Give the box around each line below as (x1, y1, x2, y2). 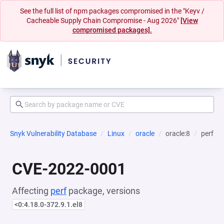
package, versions (66, 185, 140, 196)
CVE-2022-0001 (12, 159, 126, 178)
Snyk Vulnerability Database (10, 129, 96, 137)
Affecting (12, 185, 50, 196)
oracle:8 (165, 129, 190, 137)
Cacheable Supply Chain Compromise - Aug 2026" (26, 16, 180, 24)
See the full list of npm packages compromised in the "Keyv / (19, 7, 204, 15)
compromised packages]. (72, 26, 152, 34)
